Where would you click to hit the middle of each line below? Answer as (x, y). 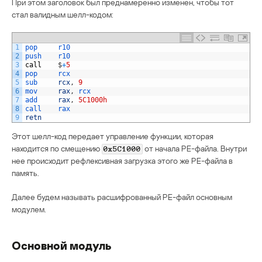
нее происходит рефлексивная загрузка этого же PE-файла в (122, 160)
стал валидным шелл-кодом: (63, 14)
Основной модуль (61, 245)
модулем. (29, 209)
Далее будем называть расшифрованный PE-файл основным (122, 196)
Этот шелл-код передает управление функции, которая (113, 136)
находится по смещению (57, 148)
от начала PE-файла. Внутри (195, 148)
